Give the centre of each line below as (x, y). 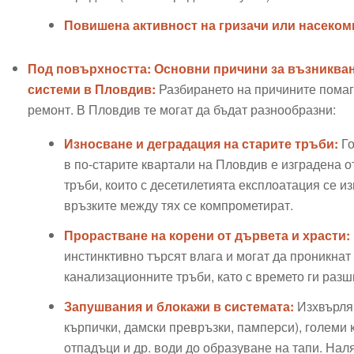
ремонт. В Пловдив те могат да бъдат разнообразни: (181, 109)
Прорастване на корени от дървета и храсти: (207, 235)
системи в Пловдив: (91, 88)
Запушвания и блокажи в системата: (179, 306)
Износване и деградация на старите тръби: (201, 143)
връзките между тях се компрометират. (178, 205)
